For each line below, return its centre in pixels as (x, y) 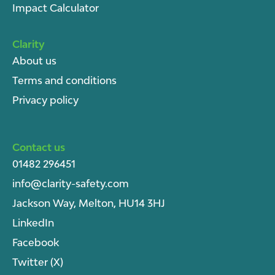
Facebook (36, 243)
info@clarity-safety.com (71, 184)
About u (32, 61)
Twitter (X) (38, 262)
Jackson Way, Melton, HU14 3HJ (89, 203)
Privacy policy (45, 100)
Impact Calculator (56, 8)
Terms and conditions (64, 81)
